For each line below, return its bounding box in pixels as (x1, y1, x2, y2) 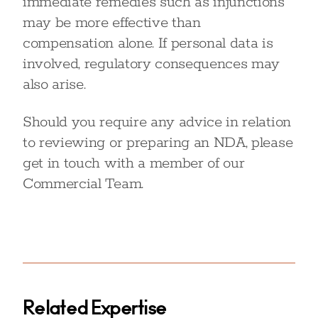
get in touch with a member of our (23, 154, 245, 172)
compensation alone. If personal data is (23, 34, 273, 53)
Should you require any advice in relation (23, 113, 291, 131)
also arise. (23, 75, 86, 94)
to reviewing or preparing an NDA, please (23, 133, 293, 152)
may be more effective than (23, 13, 201, 32)
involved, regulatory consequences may (23, 55, 280, 73)
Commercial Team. (23, 175, 143, 193)
